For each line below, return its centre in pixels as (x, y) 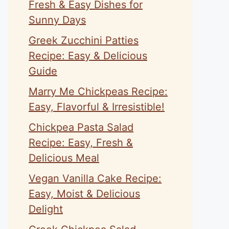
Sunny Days (57, 20)
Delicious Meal (64, 158)
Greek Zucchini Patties (84, 40)
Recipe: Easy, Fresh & (81, 143)
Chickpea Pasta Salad (81, 127)
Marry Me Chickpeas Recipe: (98, 91)
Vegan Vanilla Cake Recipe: (95, 178)
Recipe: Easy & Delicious (88, 56)
